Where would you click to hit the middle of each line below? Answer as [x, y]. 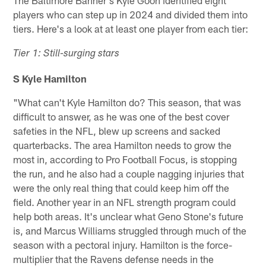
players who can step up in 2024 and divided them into [131, 14]
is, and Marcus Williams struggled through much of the [130, 230]
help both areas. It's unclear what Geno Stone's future [129, 216]
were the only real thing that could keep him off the [121, 187]
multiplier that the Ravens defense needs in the [114, 259]
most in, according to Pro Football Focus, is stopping [125, 159]
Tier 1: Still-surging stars [66, 54]
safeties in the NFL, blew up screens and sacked [117, 130]
